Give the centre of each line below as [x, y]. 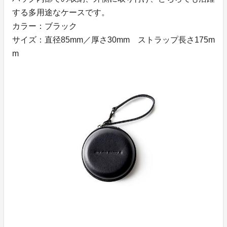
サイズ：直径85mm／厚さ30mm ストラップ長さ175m [113, 40]
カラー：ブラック [45, 26]
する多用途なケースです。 [61, 13]
